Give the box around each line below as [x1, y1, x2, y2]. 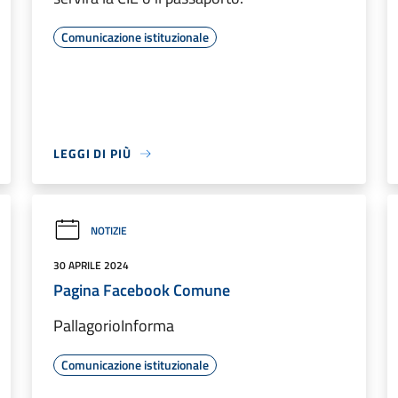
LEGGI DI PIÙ [53, 144, 131, 163]
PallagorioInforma [53, 314, 174, 338]
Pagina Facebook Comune [53, 278, 230, 302]
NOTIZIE [91, 221, 127, 239]
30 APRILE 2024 [53, 257, 129, 274]
